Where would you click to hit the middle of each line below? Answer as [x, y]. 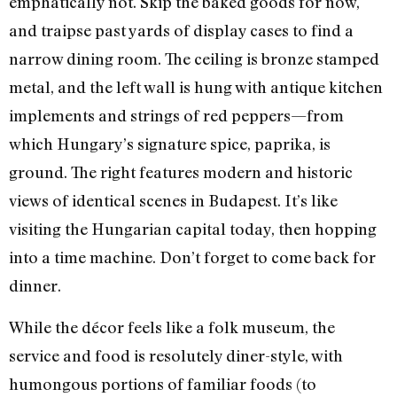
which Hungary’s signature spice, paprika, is [170, 144]
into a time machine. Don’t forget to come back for [192, 257]
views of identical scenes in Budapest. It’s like [173, 201]
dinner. [35, 286]
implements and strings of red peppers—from [176, 116]
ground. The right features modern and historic [181, 172]
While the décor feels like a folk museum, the [172, 327]
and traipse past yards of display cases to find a [181, 31]
